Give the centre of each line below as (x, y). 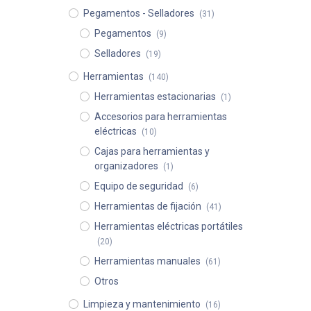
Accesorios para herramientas (160, 117)
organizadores (126, 166)
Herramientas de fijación (148, 206)
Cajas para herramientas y (152, 151)
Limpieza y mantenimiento (142, 304)
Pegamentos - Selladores (138, 13)
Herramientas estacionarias (155, 96)
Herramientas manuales (147, 261)
